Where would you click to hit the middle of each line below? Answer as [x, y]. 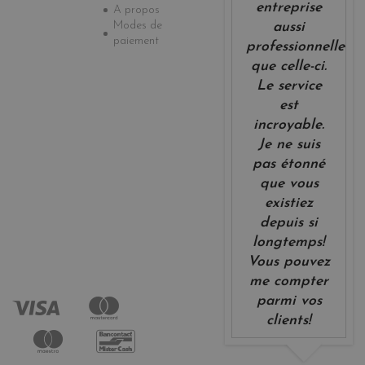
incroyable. [289, 125]
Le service [289, 86]
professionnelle [296, 46]
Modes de [138, 26]
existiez [289, 203]
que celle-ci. [289, 66]
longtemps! [289, 242]
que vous [289, 183]
